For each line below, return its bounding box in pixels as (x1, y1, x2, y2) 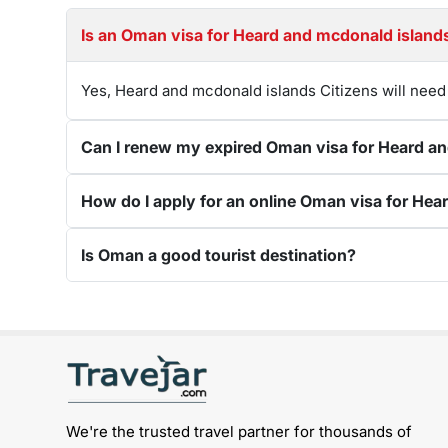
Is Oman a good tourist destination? (80, 245, 356, 265)
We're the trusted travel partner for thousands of (65, 422, 412, 441)
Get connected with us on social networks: (65, 333, 434, 354)
